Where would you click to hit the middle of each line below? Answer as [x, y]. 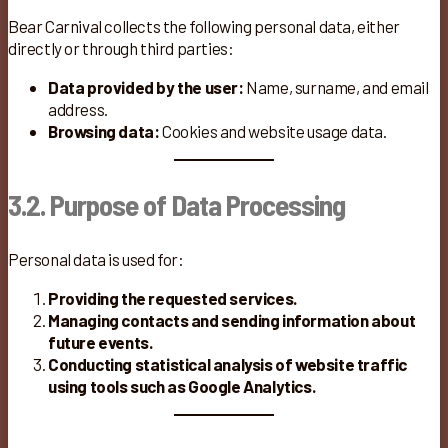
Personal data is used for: [96, 259]
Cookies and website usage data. [273, 131]
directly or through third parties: [121, 48]
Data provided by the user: [146, 87]
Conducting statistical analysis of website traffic [228, 364]
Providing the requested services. [172, 298]
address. [78, 109]
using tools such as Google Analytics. [182, 386]
